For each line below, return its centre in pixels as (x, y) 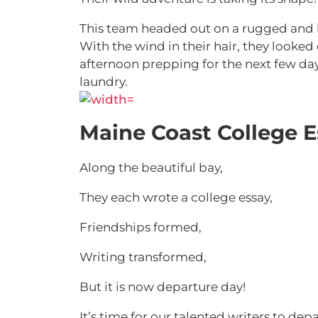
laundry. (105, 82)
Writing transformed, (143, 257)
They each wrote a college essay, (176, 197)
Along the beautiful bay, (153, 168)
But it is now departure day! (163, 287)
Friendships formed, (141, 227)
